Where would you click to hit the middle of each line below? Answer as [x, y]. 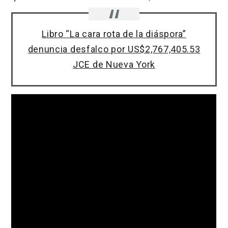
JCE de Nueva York [114, 65]
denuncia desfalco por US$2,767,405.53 [114, 49]
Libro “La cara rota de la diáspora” [114, 34]
